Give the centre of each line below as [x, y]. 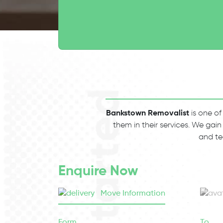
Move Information [132, 194]
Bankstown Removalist [148, 113]
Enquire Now [98, 171]
